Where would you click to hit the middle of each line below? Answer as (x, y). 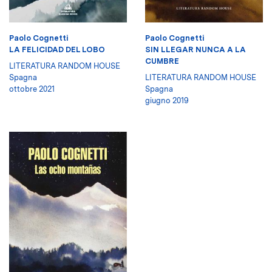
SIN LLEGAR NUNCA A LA (195, 50)
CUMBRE (162, 61)
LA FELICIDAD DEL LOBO (57, 50)
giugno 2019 (167, 101)
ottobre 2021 (32, 89)
